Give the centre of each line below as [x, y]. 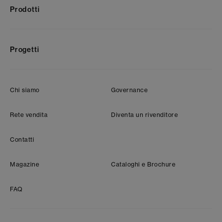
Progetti [25, 50]
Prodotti [25, 10]
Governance [129, 90]
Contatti [22, 140]
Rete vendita [29, 115]
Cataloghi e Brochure [143, 165]
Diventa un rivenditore [144, 115]
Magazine [25, 165]
